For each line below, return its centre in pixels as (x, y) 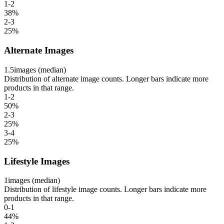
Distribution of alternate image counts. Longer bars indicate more (106, 78)
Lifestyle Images (37, 161)
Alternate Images (39, 50)
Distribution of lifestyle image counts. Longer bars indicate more (105, 189)
